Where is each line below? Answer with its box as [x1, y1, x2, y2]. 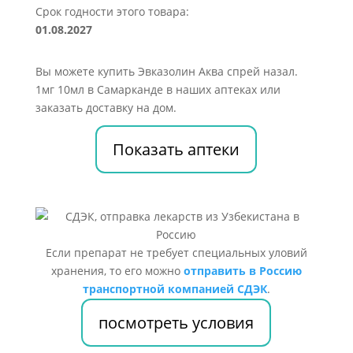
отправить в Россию [183, 263, 302, 278]
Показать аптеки [113, 139, 240, 160]
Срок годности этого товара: [35, 4, 189, 19]
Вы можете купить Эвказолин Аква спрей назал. [35, 64, 298, 79]
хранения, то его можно [50, 263, 184, 278]
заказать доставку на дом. [35, 100, 176, 115]
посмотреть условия [98, 312, 255, 333]
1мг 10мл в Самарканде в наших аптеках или [35, 82, 281, 97]
